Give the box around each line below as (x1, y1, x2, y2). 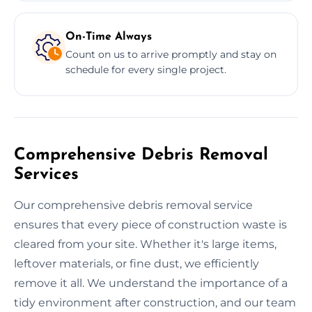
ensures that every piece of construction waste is (14, 217, 287, 231)
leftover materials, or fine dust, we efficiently (14, 256, 259, 270)
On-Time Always (65, 31, 152, 42)
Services (14, 166, 79, 183)
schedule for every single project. (65, 63, 226, 76)
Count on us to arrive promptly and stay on (65, 47, 276, 61)
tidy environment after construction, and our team (14, 295, 296, 309)
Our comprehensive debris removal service (14, 198, 253, 212)
